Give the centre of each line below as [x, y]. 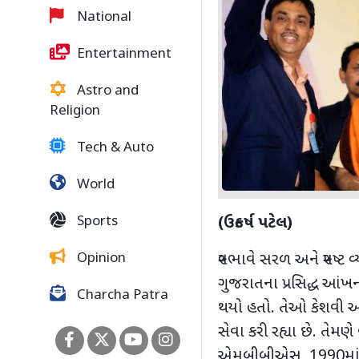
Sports [96, 222]
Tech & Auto [114, 148]
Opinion [100, 259]
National [103, 18]
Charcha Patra [121, 296]
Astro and [106, 91]
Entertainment [123, 54]
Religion [75, 111]
